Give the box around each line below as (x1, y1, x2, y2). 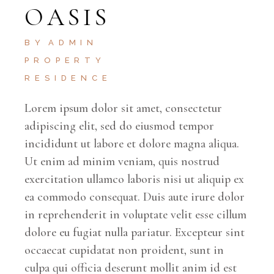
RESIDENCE (24, 73, 112, 83)
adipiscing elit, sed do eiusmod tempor (24, 118, 215, 133)
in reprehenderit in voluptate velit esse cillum (24, 207, 247, 222)
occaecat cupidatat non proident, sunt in (24, 242, 224, 257)
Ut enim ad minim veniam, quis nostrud (24, 154, 220, 169)
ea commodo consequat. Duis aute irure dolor (24, 189, 245, 204)
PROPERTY (24, 55, 106, 65)
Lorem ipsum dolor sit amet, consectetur (24, 100, 223, 116)
